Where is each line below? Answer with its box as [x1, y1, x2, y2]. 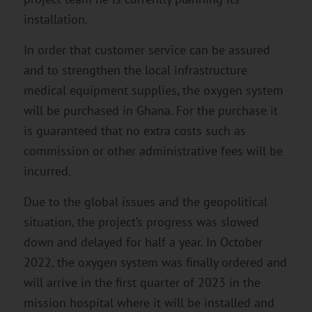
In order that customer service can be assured [23, 41, 270, 58]
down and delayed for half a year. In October [23, 234, 263, 251]
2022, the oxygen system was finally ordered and [23, 254, 287, 271]
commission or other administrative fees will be [23, 142, 283, 159]
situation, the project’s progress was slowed [23, 214, 259, 231]
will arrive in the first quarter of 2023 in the [23, 274, 260, 291]
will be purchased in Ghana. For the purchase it [23, 102, 278, 118]
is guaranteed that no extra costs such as [23, 122, 246, 139]
